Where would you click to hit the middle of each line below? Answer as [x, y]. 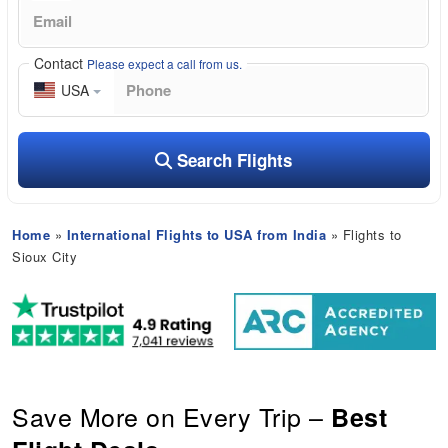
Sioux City [45, 256]
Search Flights [232, 159]
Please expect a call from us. [165, 63]
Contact [61, 62]
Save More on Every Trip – [172, 416]
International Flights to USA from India [196, 234]
